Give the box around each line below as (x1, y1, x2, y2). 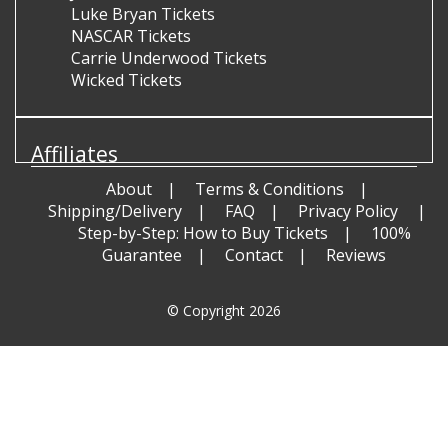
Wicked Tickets (71, 69, 182, 91)
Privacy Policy (297, 200, 402, 222)
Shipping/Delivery (47, 200, 182, 222)
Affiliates (31, 140, 118, 168)
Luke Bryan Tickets (71, 3, 215, 25)
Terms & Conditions (194, 178, 344, 200)
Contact (225, 244, 283, 266)
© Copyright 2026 (167, 301, 281, 320)
